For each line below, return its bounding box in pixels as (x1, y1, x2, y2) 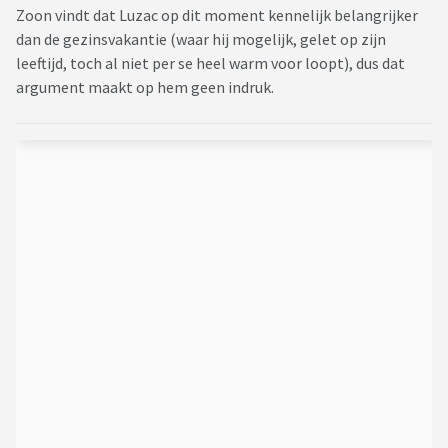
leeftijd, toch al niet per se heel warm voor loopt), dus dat (16, 53, 405, 74)
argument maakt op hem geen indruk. (16, 77, 277, 98)
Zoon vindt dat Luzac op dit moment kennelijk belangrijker (16, 5, 418, 26)
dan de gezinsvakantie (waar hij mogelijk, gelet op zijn (16, 29, 386, 50)
